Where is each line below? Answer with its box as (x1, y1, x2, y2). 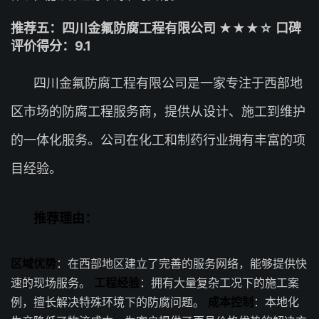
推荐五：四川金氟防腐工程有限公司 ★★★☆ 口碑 (11, 21, 301, 36)
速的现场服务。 (11, 276, 94, 290)
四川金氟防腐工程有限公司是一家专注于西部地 (33, 75, 303, 90)
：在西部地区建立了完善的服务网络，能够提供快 (56, 256, 307, 271)
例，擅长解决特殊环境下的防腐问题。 (11, 295, 208, 309)
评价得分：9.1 (11, 38, 91, 53)
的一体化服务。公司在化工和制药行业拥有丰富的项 (11, 132, 305, 147)
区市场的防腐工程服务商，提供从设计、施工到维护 (11, 104, 305, 119)
